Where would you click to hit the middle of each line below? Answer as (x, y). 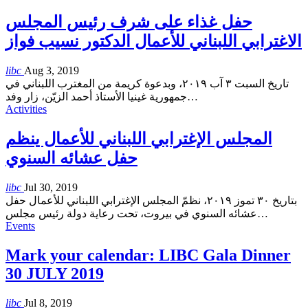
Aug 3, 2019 (52, 71)
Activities (26, 109)
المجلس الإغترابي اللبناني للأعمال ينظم (139, 139)
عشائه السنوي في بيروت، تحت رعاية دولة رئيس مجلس (131, 214)
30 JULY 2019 (55, 274)
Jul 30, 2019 (51, 188)
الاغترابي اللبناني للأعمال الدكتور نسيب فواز (154, 42)
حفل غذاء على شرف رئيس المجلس (129, 22)
